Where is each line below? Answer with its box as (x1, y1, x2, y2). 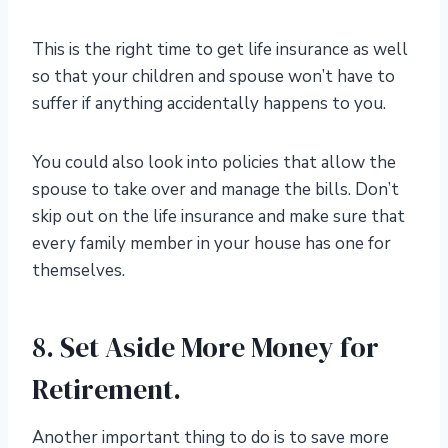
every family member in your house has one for (32, 232, 391, 256)
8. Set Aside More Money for (32, 328, 379, 367)
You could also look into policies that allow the (32, 151, 396, 175)
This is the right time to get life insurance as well (32, 38, 408, 62)
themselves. (32, 259, 125, 283)
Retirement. (32, 370, 181, 409)
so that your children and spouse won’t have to (32, 65, 395, 89)
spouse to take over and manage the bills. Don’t (32, 178, 399, 202)
